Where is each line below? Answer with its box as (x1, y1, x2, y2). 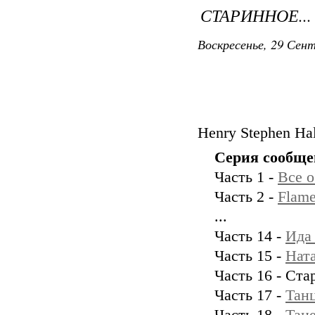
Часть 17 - (214, 287, 285, 304)
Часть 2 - (214, 188, 278, 205)
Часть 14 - (214, 228, 285, 245)
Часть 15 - (214, 247, 285, 264)
